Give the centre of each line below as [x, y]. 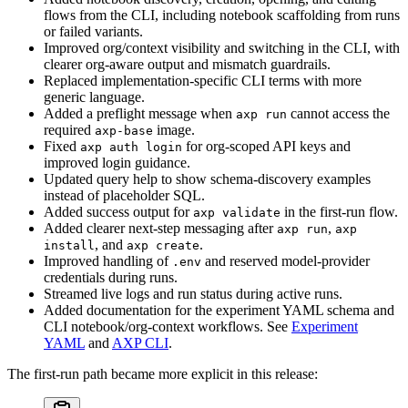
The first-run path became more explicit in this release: [163, 374]
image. [174, 130]
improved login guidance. [117, 163]
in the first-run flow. [339, 212]
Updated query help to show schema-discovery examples [207, 179]
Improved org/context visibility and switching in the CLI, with [222, 48]
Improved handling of [108, 261]
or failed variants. [93, 32]
